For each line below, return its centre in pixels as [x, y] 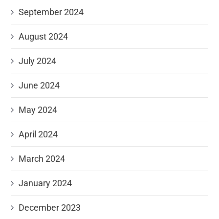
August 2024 [44, 36]
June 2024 [39, 85]
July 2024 [38, 61]
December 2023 [50, 208]
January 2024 [45, 183]
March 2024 [42, 159]
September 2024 [51, 12]
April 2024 [38, 134]
